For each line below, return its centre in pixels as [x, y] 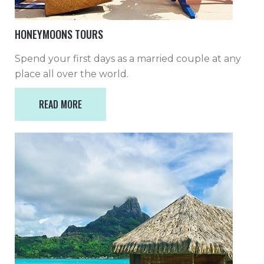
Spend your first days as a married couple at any [128, 59]
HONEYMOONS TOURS [59, 34]
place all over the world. [72, 74]
